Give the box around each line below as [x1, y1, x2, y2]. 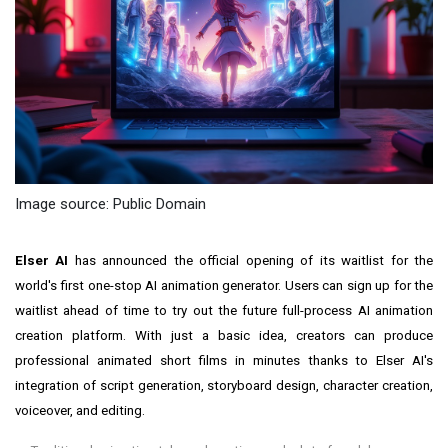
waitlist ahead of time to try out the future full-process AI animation [15, 303, 433, 319]
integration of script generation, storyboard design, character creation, [15, 378, 433, 394]
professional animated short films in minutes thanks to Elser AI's [15, 353, 433, 369]
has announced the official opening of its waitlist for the [68, 253, 434, 269]
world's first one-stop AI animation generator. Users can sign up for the [15, 278, 433, 294]
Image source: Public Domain [15, 195, 206, 214]
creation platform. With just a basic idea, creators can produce [15, 328, 433, 344]
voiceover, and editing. [15, 403, 145, 419]
